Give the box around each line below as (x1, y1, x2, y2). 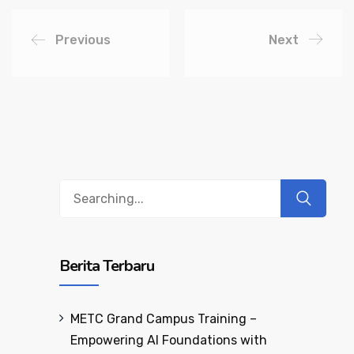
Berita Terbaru (59, 254, 154, 277)
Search (58, 181, 100, 197)
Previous (55, 32, 111, 47)
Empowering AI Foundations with (70, 332, 267, 348)
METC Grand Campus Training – (70, 311, 257, 326)
